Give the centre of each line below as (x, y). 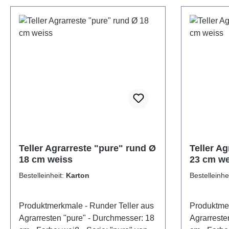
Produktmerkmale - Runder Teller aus (52, 206)
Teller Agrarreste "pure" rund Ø (87, 148)
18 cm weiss (46, 159)
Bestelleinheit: (42, 175)
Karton (78, 175)
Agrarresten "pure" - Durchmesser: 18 (53, 218)
